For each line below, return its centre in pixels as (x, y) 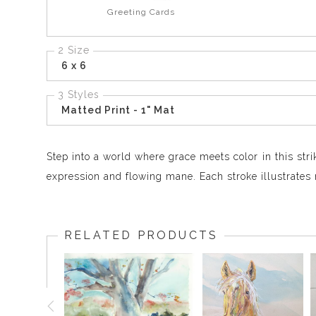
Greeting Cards (141, 12)
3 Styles (79, 95)
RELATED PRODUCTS (141, 236)
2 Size (74, 50)
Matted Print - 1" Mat (118, 110)
